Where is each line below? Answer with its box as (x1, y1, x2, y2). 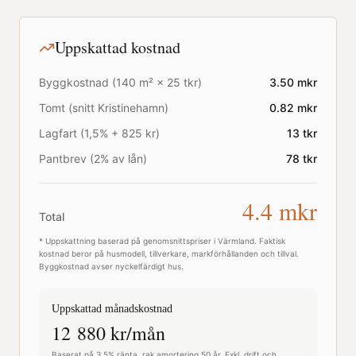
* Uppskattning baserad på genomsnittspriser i (39, 236, 218, 246)
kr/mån (106, 320, 165, 346)
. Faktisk (254, 236, 285, 246)
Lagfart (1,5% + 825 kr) (39, 126, 160, 140)
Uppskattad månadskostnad (52, 303, 172, 315)
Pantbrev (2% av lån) (39, 152, 147, 165)
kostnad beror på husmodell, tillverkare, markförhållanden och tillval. (39, 249, 299, 258)
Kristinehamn (98, 101, 164, 114)
